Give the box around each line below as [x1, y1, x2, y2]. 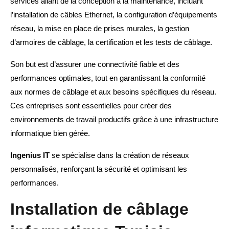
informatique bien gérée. [10, 129, 90, 138]
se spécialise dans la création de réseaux [50, 151, 189, 160]
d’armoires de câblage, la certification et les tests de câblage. [10, 38, 212, 47]
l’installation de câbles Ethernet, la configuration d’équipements [10, 10, 217, 19]
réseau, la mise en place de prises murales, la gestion [10, 24, 189, 33]
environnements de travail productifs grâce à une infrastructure [10, 115, 218, 124]
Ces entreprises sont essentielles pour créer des [10, 101, 172, 110]
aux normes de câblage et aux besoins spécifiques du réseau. [10, 87, 216, 97]
